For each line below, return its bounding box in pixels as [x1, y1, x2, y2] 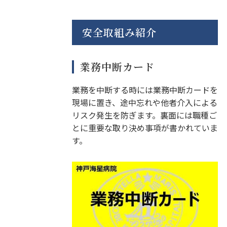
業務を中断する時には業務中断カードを [71, 84, 218, 96]
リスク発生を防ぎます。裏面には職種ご [71, 109, 217, 122]
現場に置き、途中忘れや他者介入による [71, 96, 217, 109]
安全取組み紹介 [82, 25, 157, 40]
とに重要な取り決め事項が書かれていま [71, 122, 218, 134]
